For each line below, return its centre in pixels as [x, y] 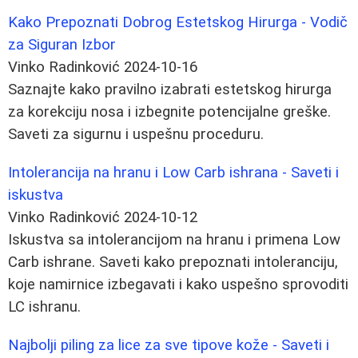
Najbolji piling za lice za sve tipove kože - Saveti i [169, 345]
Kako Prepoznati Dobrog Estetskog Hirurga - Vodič [178, 22]
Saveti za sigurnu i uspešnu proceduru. [136, 134]
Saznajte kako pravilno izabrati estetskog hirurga [170, 89]
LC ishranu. [44, 306]
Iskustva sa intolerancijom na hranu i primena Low [174, 239]
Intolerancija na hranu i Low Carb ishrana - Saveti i [173, 172]
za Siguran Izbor [62, 44]
